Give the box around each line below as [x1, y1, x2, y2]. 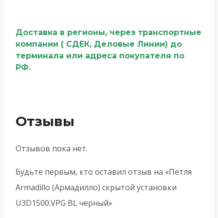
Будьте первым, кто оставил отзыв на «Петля [16, 166, 192, 178]
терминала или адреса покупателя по [16, 51, 184, 60]
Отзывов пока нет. [16, 143, 88, 154]
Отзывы [16, 112, 74, 129]
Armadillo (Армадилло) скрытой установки [16, 182, 177, 193]
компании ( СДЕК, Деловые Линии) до [16, 39, 182, 49]
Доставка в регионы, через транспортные [16, 27, 201, 37]
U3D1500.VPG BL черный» [16, 198, 112, 209]
